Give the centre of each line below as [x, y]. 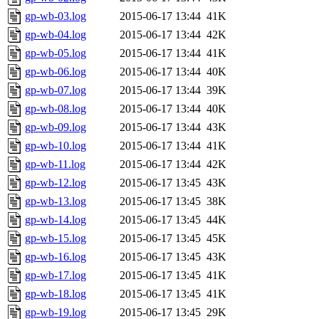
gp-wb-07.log [56, 90]
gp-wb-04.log [56, 35]
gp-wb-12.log [56, 183]
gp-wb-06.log [56, 72]
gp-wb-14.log [56, 220]
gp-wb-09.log [56, 127]
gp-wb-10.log [56, 146]
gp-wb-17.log [56, 276]
